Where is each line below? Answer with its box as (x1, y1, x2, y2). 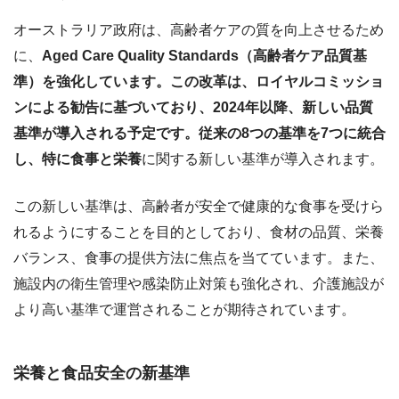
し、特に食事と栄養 (13, 151, 142, 167)
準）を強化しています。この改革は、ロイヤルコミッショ (13, 74, 384, 90)
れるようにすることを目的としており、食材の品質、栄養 (13, 224, 384, 240)
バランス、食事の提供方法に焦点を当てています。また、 (13, 250, 384, 266)
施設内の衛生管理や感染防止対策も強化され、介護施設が (13, 276, 384, 292)
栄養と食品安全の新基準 (13, 363, 190, 382)
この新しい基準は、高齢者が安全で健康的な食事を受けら (13, 199, 384, 215)
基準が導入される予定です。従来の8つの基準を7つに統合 (13, 126, 386, 142)
